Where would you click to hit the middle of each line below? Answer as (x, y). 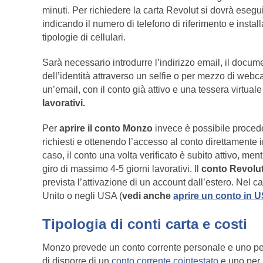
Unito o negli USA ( (82, 196)
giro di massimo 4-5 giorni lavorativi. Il (121, 169)
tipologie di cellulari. (84, 38)
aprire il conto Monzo (106, 129)
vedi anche (148, 196)
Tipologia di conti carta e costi (145, 224)
